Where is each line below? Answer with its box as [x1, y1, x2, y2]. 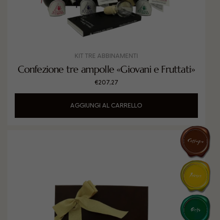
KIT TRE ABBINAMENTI [75, 52, 138, 59]
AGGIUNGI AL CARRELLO [70, 102, 142, 109]
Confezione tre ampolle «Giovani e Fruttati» [17, 63, 195, 76]
